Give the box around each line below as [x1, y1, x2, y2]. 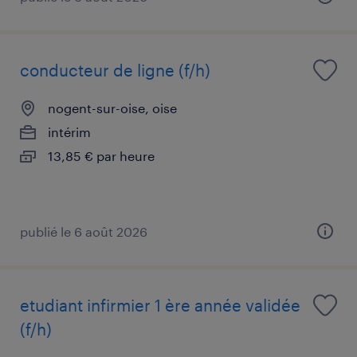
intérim [48, 124, 91, 139]
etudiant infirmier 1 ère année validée [20, 295, 300, 315]
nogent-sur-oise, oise [48, 100, 177, 116]
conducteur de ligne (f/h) [20, 60, 210, 80]
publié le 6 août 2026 [20, 223, 147, 239]
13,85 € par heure [48, 147, 155, 163]
